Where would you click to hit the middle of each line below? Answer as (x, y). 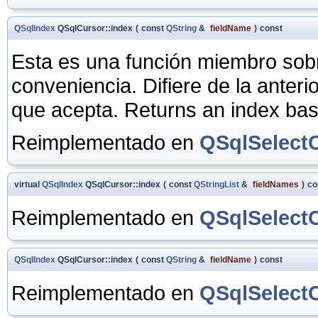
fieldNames (276, 184)
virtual (28, 184)
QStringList (216, 184)
